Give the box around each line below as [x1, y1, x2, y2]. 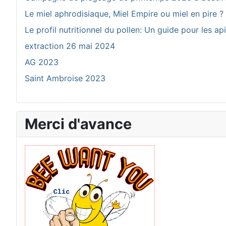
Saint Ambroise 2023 [25, 73, 105, 83]
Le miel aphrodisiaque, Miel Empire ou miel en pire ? [25, 9, 223, 19]
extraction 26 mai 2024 [25, 41, 115, 51]
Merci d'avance [25, 115, 132, 133]
